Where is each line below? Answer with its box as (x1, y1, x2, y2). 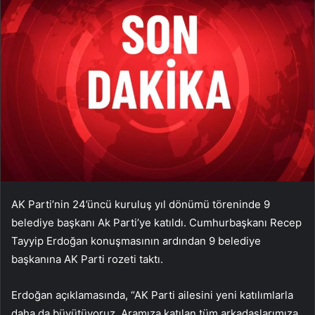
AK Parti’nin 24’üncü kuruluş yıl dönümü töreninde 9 (11, 198, 270, 212)
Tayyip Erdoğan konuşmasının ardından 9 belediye (11, 234, 261, 248)
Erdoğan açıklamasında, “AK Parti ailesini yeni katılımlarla (11, 288, 293, 302)
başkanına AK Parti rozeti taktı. (11, 252, 163, 266)
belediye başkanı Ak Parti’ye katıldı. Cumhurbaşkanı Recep (11, 216, 302, 230)
